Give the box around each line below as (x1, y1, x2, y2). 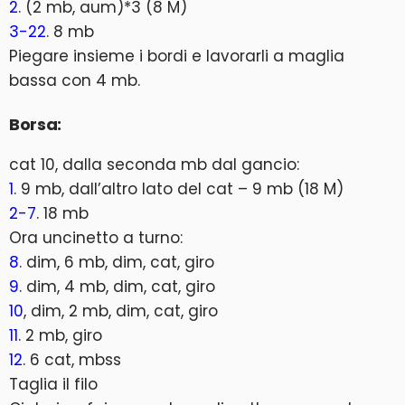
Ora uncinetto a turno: (9, 226, 183, 249)
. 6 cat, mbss (23, 348, 121, 371)
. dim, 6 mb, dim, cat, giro (19, 250, 214, 273)
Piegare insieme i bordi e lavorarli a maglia (9, 44, 344, 67)
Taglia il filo (9, 372, 98, 395)
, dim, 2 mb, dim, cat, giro (24, 299, 218, 322)
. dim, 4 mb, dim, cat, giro (19, 275, 215, 297)
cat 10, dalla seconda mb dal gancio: (9, 153, 299, 175)
